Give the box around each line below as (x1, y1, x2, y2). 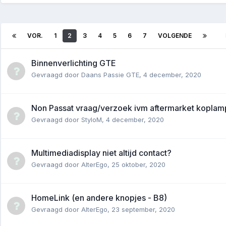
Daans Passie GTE (81, 70, 139, 79)
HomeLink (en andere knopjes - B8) (31, 192, 167, 203)
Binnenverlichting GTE (31, 58, 116, 68)
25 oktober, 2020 (111, 160, 165, 168)
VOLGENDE (158, 31, 192, 39)
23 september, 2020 (111, 205, 175, 213)
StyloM (81, 115, 102, 124)
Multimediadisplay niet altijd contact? (31, 147, 172, 158)
